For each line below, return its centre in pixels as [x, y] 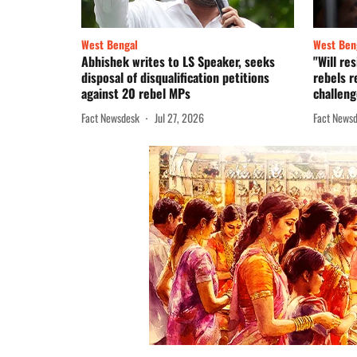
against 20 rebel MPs [136, 94]
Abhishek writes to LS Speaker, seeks [178, 62]
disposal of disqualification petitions [175, 78]
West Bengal [110, 45]
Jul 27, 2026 [179, 117]
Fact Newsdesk [110, 117]
